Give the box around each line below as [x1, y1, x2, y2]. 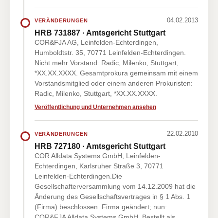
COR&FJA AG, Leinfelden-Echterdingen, [35, 38, 158, 46]
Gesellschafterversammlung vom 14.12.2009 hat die [35, 182, 196, 190]
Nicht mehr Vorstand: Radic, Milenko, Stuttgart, [35, 59, 179, 67]
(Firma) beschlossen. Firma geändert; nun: [35, 203, 167, 211]
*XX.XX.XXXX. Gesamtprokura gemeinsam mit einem [35, 69, 198, 77]
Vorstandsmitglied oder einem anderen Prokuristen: [35, 79, 193, 87]
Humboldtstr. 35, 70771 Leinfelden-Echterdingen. [35, 49, 186, 56]
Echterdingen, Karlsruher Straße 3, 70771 [35, 162, 163, 170]
